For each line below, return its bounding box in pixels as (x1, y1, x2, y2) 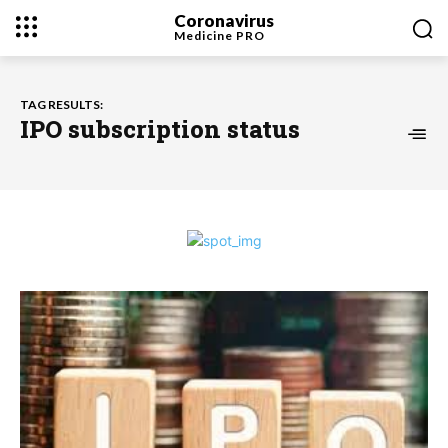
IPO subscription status (20, 113, 300, 145)
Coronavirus (173, 9, 274, 31)
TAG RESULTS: (20, 97, 103, 112)
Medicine (173, 27, 236, 43)
